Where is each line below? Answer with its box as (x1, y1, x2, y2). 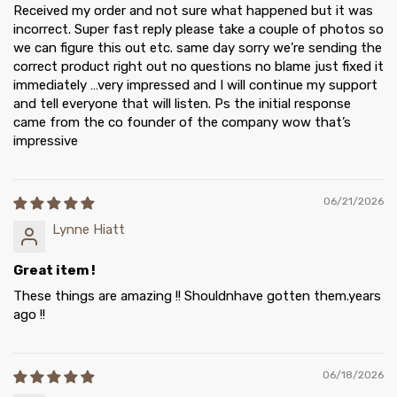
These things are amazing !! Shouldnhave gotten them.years (13, 288, 381, 305)
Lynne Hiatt (52, 222, 125, 238)
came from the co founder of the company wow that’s (13, 114, 351, 131)
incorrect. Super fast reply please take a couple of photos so (13, 21, 384, 38)
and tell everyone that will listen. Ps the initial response (13, 96, 351, 113)
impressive (13, 133, 78, 150)
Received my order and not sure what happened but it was (13, 3, 373, 19)
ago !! (13, 307, 45, 323)
